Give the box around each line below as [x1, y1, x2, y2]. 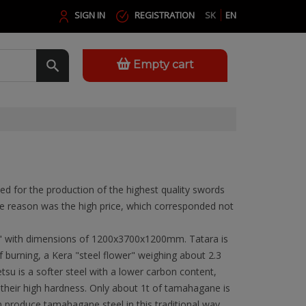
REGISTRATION [135, 9, 195, 21]
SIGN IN [74, 9, 105, 21]
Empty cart [133, 58, 194, 71]
